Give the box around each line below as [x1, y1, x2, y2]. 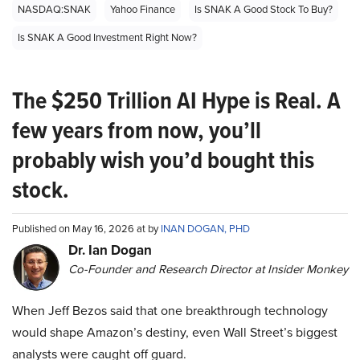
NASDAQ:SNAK [18, 2, 91, 17]
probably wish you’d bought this [12, 142, 314, 178]
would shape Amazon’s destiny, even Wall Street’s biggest [12, 323, 337, 342]
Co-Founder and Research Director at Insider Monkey [68, 260, 348, 278]
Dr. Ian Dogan [68, 240, 152, 260]
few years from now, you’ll [12, 112, 261, 148]
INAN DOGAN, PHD [161, 221, 250, 236]
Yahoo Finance [110, 2, 175, 17]
